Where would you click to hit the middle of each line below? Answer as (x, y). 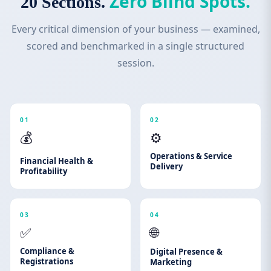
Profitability (44, 171)
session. (135, 63)
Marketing (171, 262)
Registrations (47, 261)
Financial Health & (57, 161)
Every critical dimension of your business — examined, (135, 29)
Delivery (166, 166)
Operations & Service (191, 156)
